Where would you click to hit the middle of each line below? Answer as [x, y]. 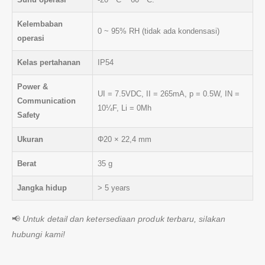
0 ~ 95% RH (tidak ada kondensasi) [159, 31]
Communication [46, 101]
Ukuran [30, 139]
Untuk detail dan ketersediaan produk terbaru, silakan [124, 219]
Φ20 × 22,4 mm [125, 139]
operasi [31, 38]
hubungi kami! [38, 234]
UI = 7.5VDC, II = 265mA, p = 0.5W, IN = [169, 93]
